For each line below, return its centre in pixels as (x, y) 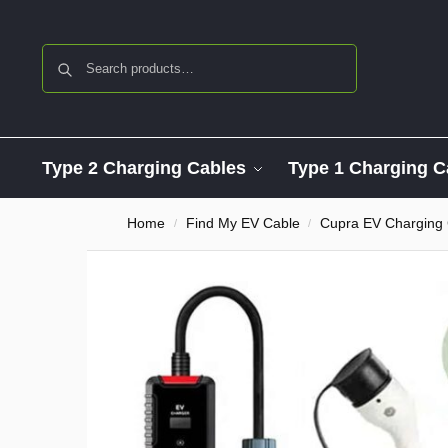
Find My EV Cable (242, 223)
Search (330, 53)
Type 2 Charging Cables (143, 168)
